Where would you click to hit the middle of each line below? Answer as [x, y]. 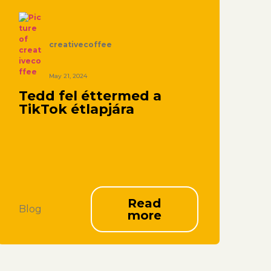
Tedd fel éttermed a [90, 96]
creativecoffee [80, 45]
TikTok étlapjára [76, 109]
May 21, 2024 [68, 76]
